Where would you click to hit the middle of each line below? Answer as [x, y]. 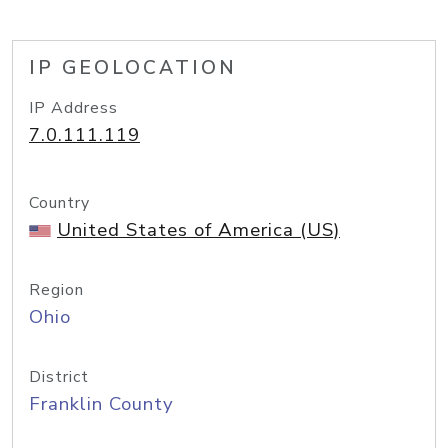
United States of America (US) [198, 230]
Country [59, 203]
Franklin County [101, 404]
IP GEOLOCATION [133, 68]
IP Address [73, 108]
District [59, 377]
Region [56, 290]
